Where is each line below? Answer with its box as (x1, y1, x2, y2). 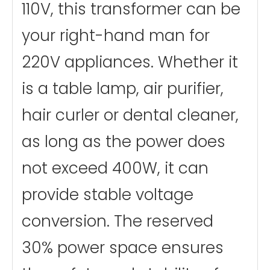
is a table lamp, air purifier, (22, 78, 224, 100)
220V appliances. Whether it (22, 51, 238, 74)
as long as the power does (22, 131, 225, 153)
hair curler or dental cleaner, (22, 104, 239, 127)
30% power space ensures (22, 237, 224, 259)
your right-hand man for (22, 25, 210, 47)
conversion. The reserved (22, 210, 213, 233)
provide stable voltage (22, 184, 193, 206)
